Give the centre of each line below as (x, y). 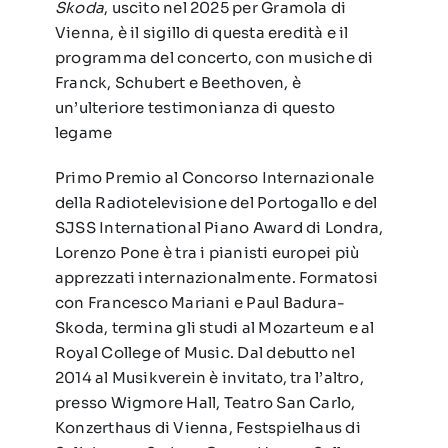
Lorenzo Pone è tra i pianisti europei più (207, 253)
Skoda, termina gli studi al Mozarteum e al (214, 328)
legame (83, 133)
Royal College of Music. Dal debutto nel (204, 353)
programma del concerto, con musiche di (214, 58)
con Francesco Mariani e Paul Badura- (200, 303)
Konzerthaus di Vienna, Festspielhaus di (207, 428)
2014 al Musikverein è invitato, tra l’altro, (209, 378)
